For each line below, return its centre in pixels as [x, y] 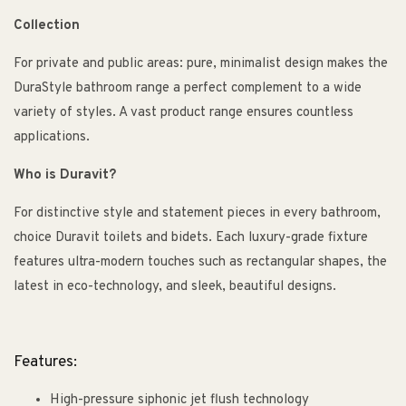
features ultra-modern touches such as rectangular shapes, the [200, 263]
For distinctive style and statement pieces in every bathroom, [197, 214]
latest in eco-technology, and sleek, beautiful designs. [175, 287]
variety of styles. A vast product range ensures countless [184, 113]
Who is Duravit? [65, 176]
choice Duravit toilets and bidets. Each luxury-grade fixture [191, 238]
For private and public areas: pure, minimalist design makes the [201, 64]
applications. [52, 138]
